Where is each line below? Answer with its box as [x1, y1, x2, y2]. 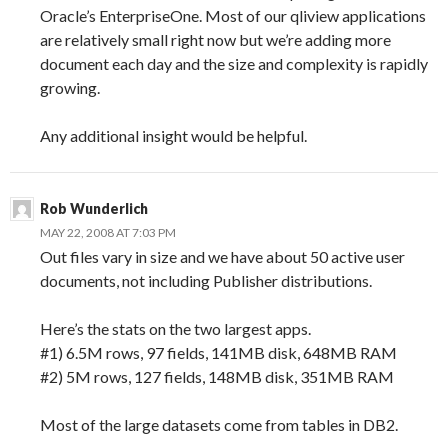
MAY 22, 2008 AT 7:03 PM [40, 224, 176, 240]
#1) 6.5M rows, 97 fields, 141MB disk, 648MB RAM [40, 342, 397, 362]
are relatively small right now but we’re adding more [40, 29, 391, 49]
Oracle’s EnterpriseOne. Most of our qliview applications [40, 5, 426, 25]
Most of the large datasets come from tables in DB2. [40, 414, 398, 434]
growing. [40, 77, 100, 97]
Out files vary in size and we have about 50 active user [40, 246, 405, 266]
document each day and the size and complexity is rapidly [40, 53, 428, 73]
